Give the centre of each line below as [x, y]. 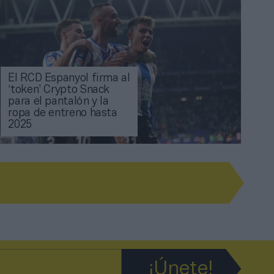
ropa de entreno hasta [63, 114]
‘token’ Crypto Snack [59, 91]
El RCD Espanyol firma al [69, 79]
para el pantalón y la [58, 102]
